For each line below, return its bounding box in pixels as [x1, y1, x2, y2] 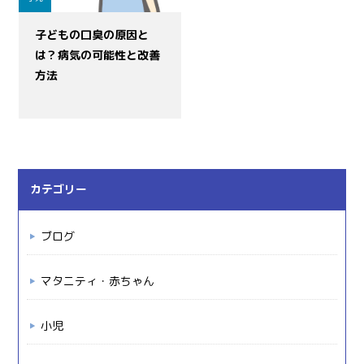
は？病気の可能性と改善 [35, 47, 161, 63]
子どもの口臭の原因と [35, 27, 149, 42]
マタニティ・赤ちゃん [41, 273, 155, 288]
